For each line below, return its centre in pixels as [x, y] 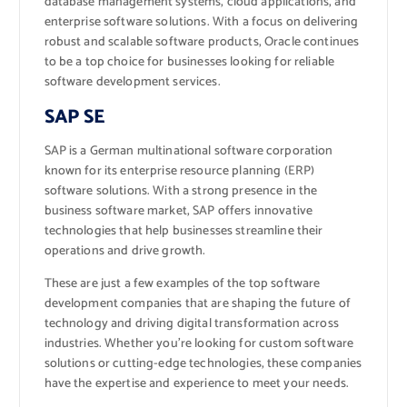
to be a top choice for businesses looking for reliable [189, 62]
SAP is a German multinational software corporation [189, 152]
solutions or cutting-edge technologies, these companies [203, 364]
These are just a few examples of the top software [182, 284]
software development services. [132, 82]
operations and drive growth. [125, 252]
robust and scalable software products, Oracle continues [202, 42]
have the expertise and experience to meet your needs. [196, 384]
